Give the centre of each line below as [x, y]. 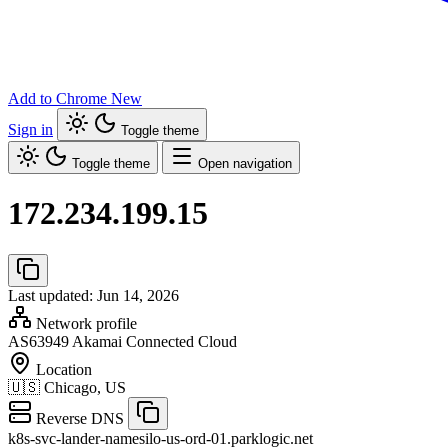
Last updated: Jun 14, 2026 [93, 295]
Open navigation [245, 163]
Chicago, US [85, 387]
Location [62, 369]
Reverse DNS [78, 418]
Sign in [30, 129]
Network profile [84, 323]
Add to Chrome [57, 98]
